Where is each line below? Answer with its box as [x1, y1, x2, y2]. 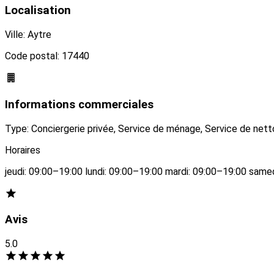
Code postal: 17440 [5, 50, 89, 62]
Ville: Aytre [5, 29, 51, 41]
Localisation [5, 4, 71, 18]
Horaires [5, 144, 40, 156]
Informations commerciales [5, 97, 154, 111]
